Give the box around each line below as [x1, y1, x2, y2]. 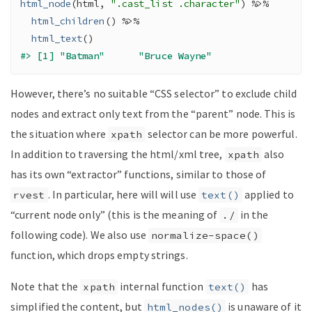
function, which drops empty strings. [10, 248, 188, 263]
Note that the [10, 279, 81, 294]
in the [237, 208, 269, 222]
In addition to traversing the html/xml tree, [10, 147, 225, 162]
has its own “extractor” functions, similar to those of [10, 167, 267, 182]
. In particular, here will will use [47, 187, 199, 202]
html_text [31, 31, 83, 45]
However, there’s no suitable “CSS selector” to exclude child [10, 86, 297, 101]
